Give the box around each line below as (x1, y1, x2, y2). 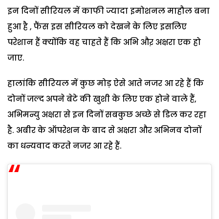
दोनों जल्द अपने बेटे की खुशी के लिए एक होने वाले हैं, (7, 93, 197, 105)
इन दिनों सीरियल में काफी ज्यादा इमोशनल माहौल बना (7, 5, 210, 17)
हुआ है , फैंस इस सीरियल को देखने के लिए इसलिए (7, 21, 187, 32)
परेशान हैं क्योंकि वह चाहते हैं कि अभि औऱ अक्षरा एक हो (7, 36, 201, 48)
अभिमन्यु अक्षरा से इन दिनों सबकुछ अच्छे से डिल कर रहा (7, 109, 206, 120)
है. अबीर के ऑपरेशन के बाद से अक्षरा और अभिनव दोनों (7, 124, 201, 136)
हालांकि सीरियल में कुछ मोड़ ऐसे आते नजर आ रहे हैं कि (7, 77, 204, 89)
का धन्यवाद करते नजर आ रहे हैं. (7, 140, 122, 152)
